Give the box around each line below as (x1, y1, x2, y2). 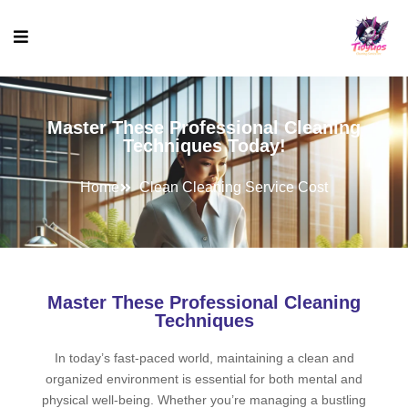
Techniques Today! (122, 136, 286, 156)
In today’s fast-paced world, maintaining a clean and (54, 351, 354, 365)
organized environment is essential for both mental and (46, 372, 362, 386)
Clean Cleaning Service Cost (139, 179, 329, 195)
